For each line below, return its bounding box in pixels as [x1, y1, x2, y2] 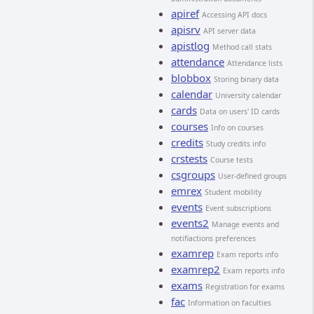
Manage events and [212, 219, 279, 229]
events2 [171, 216, 209, 230]
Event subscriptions [205, 203, 271, 213]
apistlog [171, 39, 210, 53]
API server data [203, 26, 256, 36]
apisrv [171, 22, 200, 36]
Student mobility [205, 187, 261, 197]
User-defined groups [218, 171, 287, 181]
